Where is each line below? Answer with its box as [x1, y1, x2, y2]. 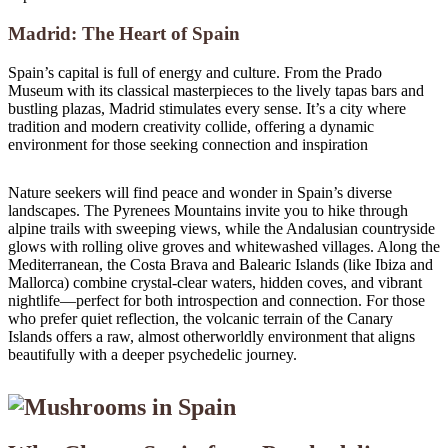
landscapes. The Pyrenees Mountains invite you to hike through [8, 201, 408, 219]
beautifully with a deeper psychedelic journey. [8, 345, 297, 363]
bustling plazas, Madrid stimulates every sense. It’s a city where [8, 99, 406, 117]
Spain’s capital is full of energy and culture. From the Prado [8, 63, 382, 81]
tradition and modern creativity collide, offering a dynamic [8, 117, 374, 135]
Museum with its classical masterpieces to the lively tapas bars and [8, 81, 424, 99]
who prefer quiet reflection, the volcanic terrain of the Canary [8, 309, 393, 327]
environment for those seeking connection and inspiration [8, 135, 368, 153]
